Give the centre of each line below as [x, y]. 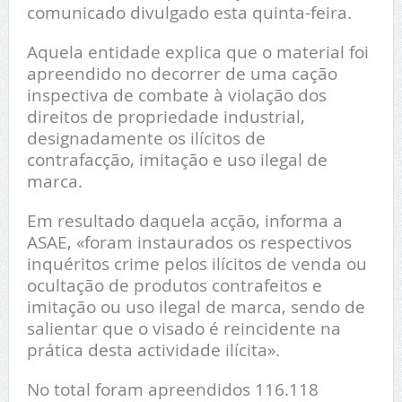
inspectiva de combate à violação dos [176, 95]
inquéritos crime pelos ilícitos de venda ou [197, 264]
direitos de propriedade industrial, [166, 117]
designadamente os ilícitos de [146, 138]
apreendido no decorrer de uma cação [182, 74]
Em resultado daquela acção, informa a [184, 221]
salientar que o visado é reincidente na [184, 328]
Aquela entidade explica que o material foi [197, 52]
